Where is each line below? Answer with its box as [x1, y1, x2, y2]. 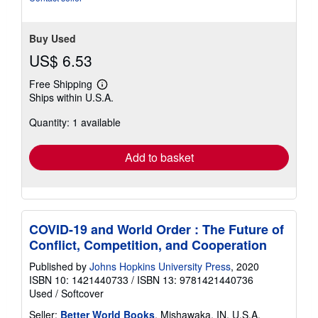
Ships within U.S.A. [29, 89, 114, 104]
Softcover [61, 285, 104, 300]
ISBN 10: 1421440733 [29, 272, 128, 287]
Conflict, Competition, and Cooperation [29, 235, 267, 254]
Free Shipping [29, 76, 92, 91]
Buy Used [29, 31, 76, 45]
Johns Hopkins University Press [89, 258, 231, 273]
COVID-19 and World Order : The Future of [29, 219, 284, 238]
